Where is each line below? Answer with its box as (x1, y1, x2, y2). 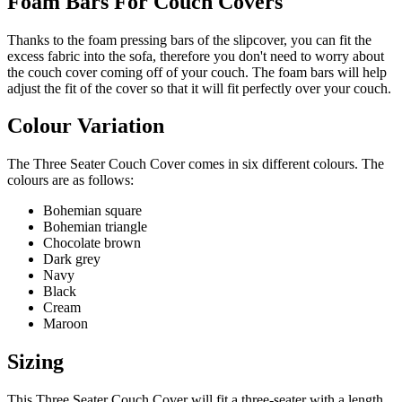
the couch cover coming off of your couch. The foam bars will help (7, 64, 387, 80)
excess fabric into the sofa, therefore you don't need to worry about (7, 48, 384, 64)
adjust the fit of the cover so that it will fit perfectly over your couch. (7, 80, 391, 96)
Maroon (43, 316, 88, 332)
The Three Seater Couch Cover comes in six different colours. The (7, 156, 384, 172)
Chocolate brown (43, 235, 141, 251)
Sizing (7, 350, 64, 374)
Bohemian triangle (43, 219, 147, 235)
